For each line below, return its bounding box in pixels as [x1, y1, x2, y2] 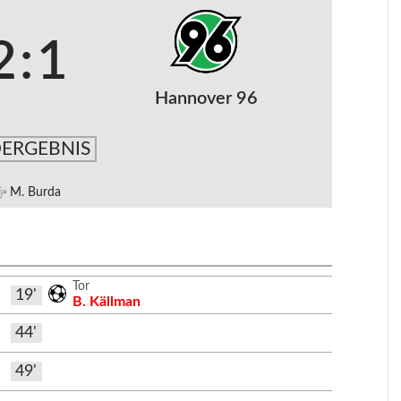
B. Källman [73, 294, 141, 309]
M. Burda [9, 186, 61, 199]
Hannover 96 [154, 90, 258, 107]
